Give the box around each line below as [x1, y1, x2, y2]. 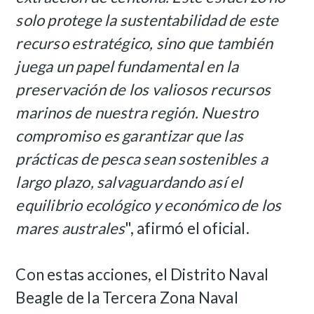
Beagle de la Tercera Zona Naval [15, 288, 238, 308]
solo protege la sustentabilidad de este [15, 11, 279, 30]
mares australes [15, 219, 125, 238]
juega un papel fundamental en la [15, 57, 239, 76]
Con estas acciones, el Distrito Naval [15, 265, 269, 285]
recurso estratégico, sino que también [15, 34, 273, 53]
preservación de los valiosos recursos [15, 80, 271, 100]
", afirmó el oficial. [125, 219, 250, 238]
